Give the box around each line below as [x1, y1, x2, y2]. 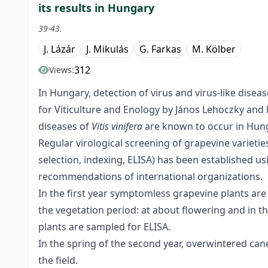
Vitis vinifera [92, 120, 145, 133]
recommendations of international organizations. [38, 170, 263, 184]
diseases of [38, 120, 92, 133]
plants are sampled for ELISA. [38, 220, 170, 234]
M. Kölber [192, 42, 236, 56]
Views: [49, 64, 74, 76]
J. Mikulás [86, 42, 129, 56]
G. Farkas [139, 42, 181, 56]
